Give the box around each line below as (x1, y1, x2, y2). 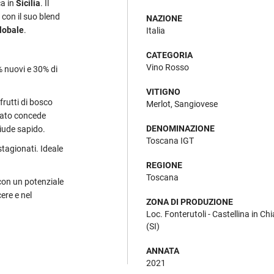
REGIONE (146, 160, 182, 171)
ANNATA (146, 246, 179, 256)
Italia (146, 26, 165, 36)
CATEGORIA (146, 50, 193, 61)
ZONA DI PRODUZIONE (146, 197, 233, 207)
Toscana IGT (146, 136, 194, 146)
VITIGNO (146, 87, 180, 97)
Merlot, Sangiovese (146, 99, 218, 109)
